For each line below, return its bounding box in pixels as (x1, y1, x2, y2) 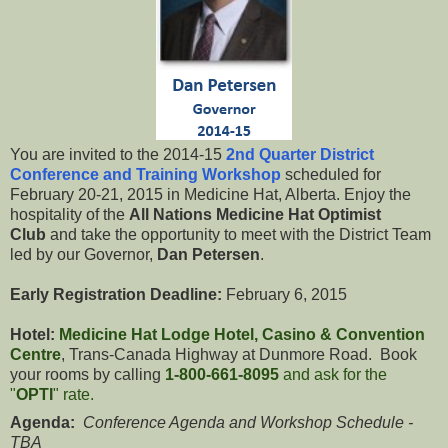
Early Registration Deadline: (10, 285, 222, 303)
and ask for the (283, 365, 387, 383)
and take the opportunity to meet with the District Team (46, 225, 431, 243)
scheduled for (281, 165, 381, 183)
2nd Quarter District (226, 145, 374, 163)
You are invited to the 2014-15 (10, 145, 226, 163)
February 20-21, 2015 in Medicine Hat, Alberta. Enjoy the (10, 185, 411, 203)
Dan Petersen (157, 245, 260, 263)
